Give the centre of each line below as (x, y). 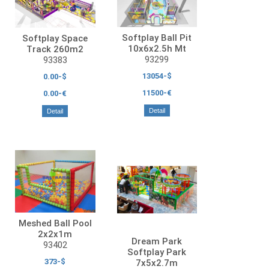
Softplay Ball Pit (157, 38)
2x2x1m (55, 234)
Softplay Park (157, 252)
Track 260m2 (55, 49)
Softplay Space (55, 38)
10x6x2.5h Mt (157, 49)
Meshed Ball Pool (55, 223)
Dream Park (157, 241)
